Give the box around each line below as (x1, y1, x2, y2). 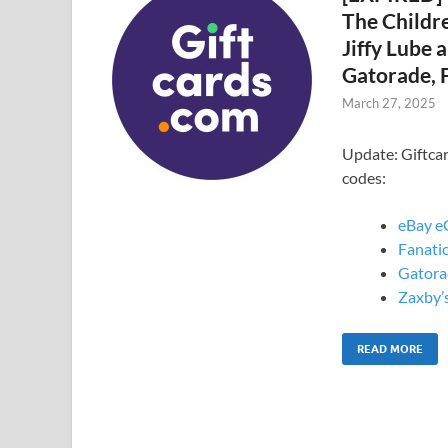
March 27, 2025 (342, 94, 436, 111)
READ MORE (357, 341, 423, 356)
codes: (342, 167, 386, 187)
